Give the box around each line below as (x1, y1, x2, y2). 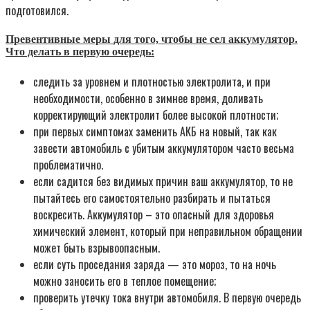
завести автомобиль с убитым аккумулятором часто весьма (33, 139, 294, 156)
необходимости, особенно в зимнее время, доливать (33, 89, 263, 107)
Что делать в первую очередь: (6, 46, 154, 58)
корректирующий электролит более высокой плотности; (33, 106, 278, 123)
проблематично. (33, 156, 103, 173)
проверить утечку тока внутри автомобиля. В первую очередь (33, 289, 301, 306)
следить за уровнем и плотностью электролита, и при (33, 73, 271, 90)
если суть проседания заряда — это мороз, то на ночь (33, 255, 276, 273)
